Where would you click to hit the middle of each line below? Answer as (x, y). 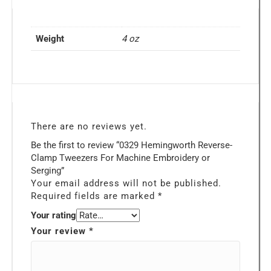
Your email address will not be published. (126, 183)
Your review (60, 231)
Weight (50, 38)
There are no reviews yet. (89, 126)
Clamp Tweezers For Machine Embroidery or (120, 158)
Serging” (47, 170)
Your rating (54, 215)
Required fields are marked (94, 196)
